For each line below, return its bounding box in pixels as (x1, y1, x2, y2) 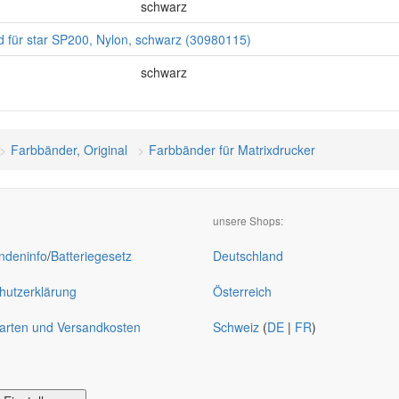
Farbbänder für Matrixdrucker (149, 141, 315, 159)
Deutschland (213, 247, 283, 265)
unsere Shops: (213, 213, 283, 228)
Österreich (213, 282, 272, 300)
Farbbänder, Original (11, 141, 127, 159)
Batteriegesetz (50, 247, 132, 265)
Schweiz (213, 318, 259, 336)
